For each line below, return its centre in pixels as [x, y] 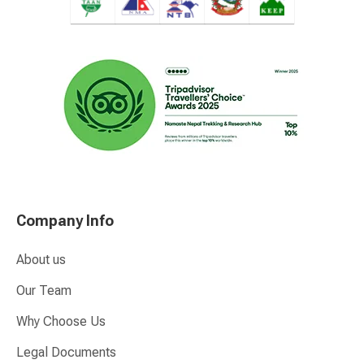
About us [41, 260]
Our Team [44, 291]
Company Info [65, 221]
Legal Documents [66, 353]
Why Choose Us [61, 322]
